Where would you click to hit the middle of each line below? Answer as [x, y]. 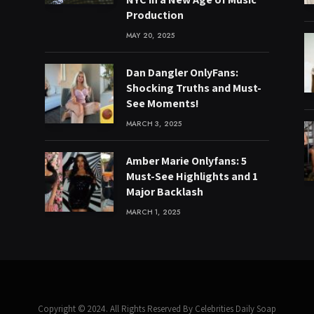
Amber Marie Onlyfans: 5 [186, 161]
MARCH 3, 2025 [154, 124]
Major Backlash [165, 192]
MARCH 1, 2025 [153, 212]
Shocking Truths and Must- [194, 88]
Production [155, 15]
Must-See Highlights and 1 [192, 176]
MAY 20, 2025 [151, 35]
